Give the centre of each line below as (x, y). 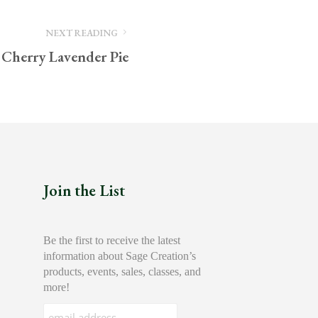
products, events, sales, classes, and (122, 272)
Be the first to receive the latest (112, 241)
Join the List (84, 191)
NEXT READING (81, 33)
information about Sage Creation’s (120, 256)
